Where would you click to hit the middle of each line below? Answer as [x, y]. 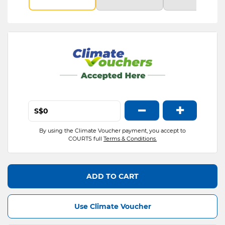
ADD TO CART [113, 176]
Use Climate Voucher [113, 206]
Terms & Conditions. [130, 139]
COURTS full [86, 139]
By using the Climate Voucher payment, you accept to [113, 131]
